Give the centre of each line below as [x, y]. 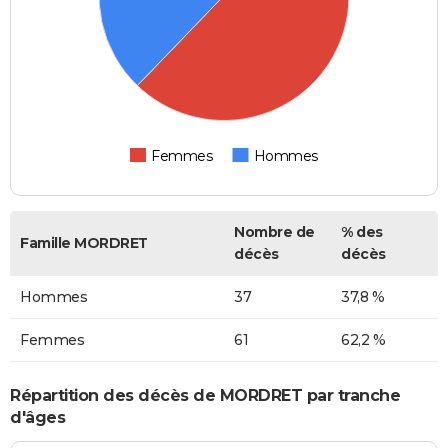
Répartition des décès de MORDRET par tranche [205, 395]
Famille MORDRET [84, 243]
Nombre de [274, 232]
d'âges [37, 417]
